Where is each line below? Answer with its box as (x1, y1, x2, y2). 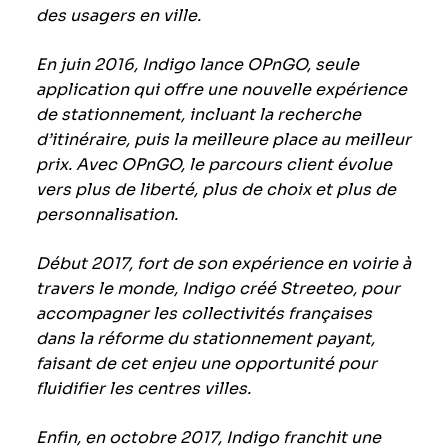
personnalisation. (35, 204, 178, 226)
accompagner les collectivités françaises (35, 303, 372, 325)
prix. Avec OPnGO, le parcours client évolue (35, 154, 392, 176)
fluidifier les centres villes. (35, 378, 251, 400)
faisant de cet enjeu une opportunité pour (35, 353, 377, 375)
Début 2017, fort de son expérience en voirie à (35, 253, 411, 275)
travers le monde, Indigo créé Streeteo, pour (35, 278, 400, 300)
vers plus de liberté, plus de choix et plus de (35, 179, 396, 201)
